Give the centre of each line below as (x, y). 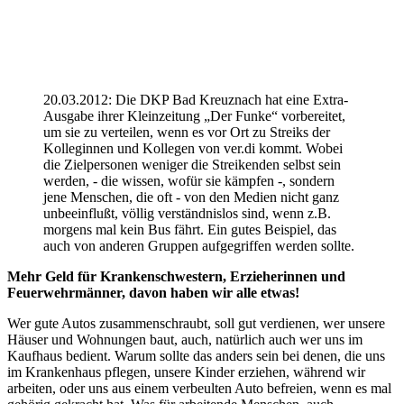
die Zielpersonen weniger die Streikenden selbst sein (192, 164)
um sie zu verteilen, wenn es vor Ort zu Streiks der (187, 132)
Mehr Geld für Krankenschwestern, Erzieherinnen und (176, 276)
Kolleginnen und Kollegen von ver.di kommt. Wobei (193, 148)
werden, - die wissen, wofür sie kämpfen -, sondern (189, 180)
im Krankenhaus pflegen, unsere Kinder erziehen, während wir (186, 372)
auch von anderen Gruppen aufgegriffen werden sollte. (199, 245)
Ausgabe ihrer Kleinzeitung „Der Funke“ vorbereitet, (194, 115)
